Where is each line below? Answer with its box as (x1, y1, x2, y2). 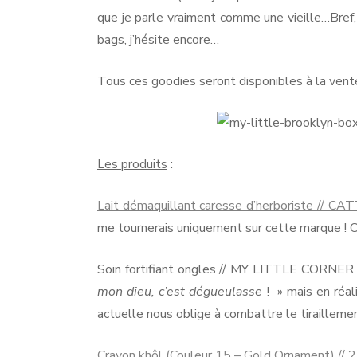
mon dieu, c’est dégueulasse (97, 282, 263, 300)
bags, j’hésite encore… (97, 30, 219, 49)
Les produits (97, 155, 167, 173)
